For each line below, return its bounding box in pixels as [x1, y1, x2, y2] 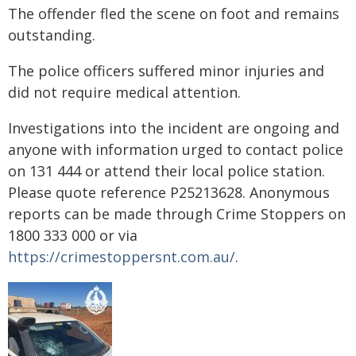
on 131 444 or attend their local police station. [8, 161, 325, 180]
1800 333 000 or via [8, 226, 137, 245]
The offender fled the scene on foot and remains [8, 4, 339, 23]
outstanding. [8, 25, 95, 44]
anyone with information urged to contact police [8, 140, 343, 159]
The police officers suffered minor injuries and [8, 61, 324, 80]
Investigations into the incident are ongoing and [8, 118, 339, 137]
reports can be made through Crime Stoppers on [8, 204, 346, 223]
